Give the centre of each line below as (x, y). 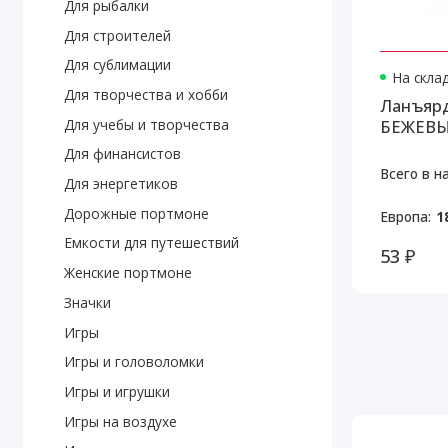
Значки (87, 302)
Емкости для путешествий (151, 243)
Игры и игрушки (116, 391)
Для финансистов (122, 154)
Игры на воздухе (120, 421)
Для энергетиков (120, 184)
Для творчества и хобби (145, 95)
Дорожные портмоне (136, 213)
